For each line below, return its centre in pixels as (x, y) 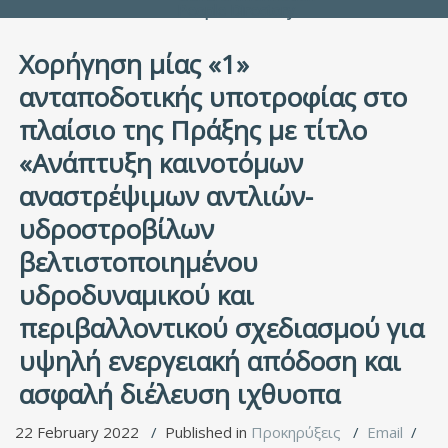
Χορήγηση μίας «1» (134, 64)
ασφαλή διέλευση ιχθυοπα (179, 394)
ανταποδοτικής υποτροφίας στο (213, 97)
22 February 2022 (79, 432)
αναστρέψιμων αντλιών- (166, 196)
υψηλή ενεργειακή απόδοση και (210, 361)
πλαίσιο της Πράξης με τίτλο (193, 130)
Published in (208, 432)
